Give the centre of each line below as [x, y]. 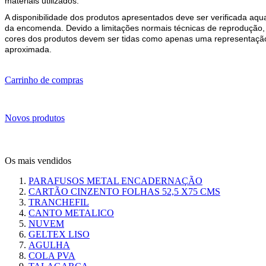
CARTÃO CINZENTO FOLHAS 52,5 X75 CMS [124, 191]
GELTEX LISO [59, 234]
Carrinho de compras [44, 80]
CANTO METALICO [71, 213]
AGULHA [49, 245]
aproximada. [28, 49]
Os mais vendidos [38, 160]
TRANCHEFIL [59, 202]
